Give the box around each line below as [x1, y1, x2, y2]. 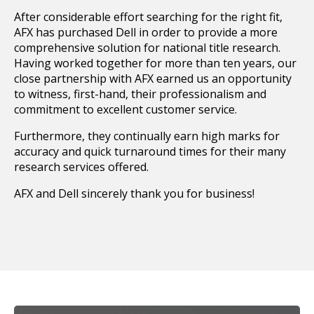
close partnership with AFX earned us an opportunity [14, 71, 292, 87]
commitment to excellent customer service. [14, 102, 237, 118]
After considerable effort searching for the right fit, [14, 9, 282, 25]
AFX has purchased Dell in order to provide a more [14, 25, 278, 41]
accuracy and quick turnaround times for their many [14, 144, 286, 160]
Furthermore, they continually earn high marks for [14, 128, 280, 144]
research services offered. [14, 159, 149, 175]
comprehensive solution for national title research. [14, 40, 280, 56]
